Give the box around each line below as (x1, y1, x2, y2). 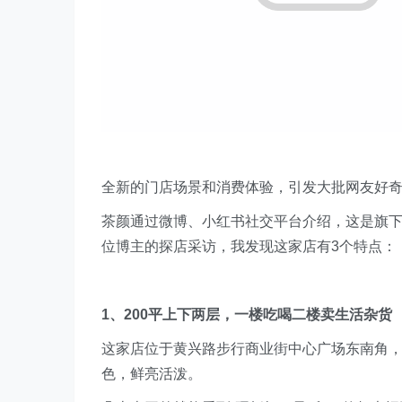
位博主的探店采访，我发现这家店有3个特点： (101, 239, 397, 255)
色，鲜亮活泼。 (101, 366, 202, 382)
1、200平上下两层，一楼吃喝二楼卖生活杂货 (101, 307, 392, 323)
